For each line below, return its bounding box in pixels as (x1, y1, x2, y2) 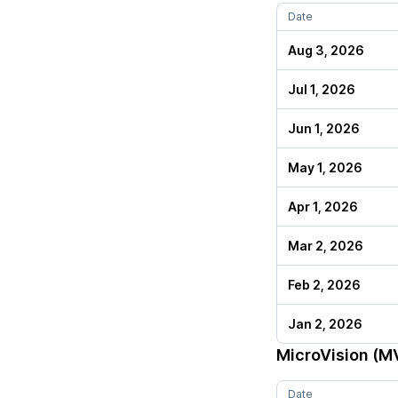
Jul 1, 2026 (288, 82, 355, 97)
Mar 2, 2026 (288, 238, 363, 253)
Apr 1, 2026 (288, 199, 358, 214)
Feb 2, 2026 (288, 277, 361, 292)
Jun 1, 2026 (288, 121, 360, 136)
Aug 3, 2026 (288, 43, 364, 58)
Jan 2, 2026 (288, 316, 362, 331)
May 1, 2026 (288, 160, 362, 175)
